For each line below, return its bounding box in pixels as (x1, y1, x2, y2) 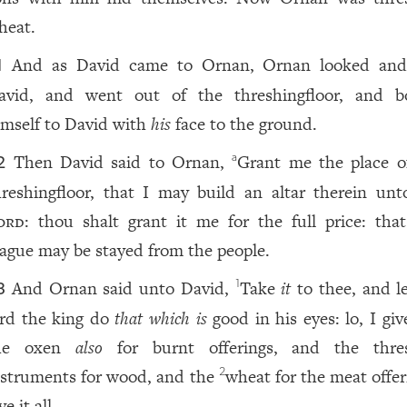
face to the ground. (171, 112, 318, 136)
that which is (114, 306, 207, 331)
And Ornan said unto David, (11, 276, 235, 301)
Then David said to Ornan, (13, 150, 233, 174)
